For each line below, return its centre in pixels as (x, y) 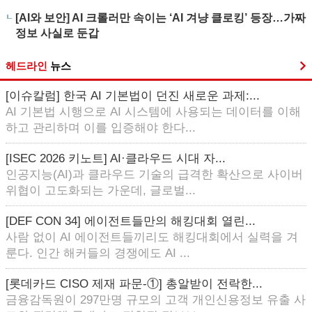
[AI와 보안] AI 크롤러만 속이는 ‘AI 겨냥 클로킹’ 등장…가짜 (161, 18)
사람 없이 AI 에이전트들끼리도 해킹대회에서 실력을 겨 (152, 237)
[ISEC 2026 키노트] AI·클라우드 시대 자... (116, 158)
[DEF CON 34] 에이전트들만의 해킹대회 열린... (131, 221)
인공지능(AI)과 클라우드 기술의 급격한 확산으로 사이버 (154, 174)
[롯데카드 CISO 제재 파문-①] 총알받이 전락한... (134, 284)
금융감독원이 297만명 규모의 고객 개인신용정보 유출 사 (156, 300)
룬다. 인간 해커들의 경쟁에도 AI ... (98, 253)
